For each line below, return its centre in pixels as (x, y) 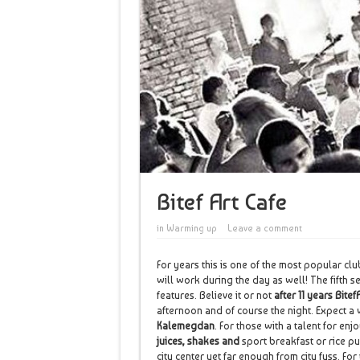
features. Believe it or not (215, 295)
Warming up (191, 229)
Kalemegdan (185, 326)
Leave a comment (264, 229)
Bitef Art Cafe (221, 202)
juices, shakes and (198, 341)
